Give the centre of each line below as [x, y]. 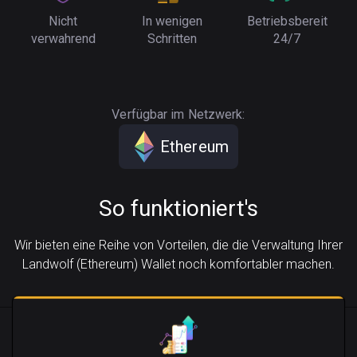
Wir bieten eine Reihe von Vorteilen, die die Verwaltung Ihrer [178, 245]
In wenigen [172, 21]
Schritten [172, 39]
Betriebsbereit [287, 21]
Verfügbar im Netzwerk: [178, 114]
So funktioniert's [178, 208]
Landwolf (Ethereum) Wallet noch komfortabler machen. [178, 264]
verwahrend [63, 39]
